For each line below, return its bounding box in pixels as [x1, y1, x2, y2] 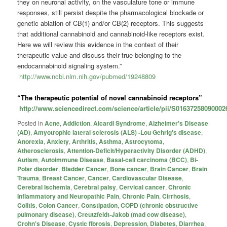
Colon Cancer [39, 201, 79, 210]
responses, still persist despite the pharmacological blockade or [17, 7, 204, 17]
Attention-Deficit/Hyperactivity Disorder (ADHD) [67, 146, 206, 156]
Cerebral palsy [73, 182, 117, 192]
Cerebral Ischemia [17, 182, 71, 192]
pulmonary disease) [17, 210, 75, 219]
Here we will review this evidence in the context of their [17, 39, 179, 49]
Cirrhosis [162, 192, 190, 201]
